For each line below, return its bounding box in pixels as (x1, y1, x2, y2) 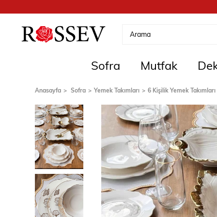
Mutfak (140, 57, 177, 73)
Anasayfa (35, 86, 61, 94)
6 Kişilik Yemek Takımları (148, 86, 216, 94)
